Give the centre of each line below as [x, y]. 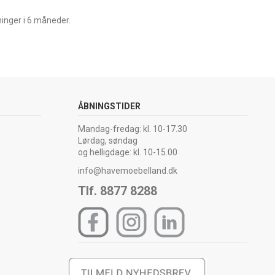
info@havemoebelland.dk [128, 170]
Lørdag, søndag [108, 140]
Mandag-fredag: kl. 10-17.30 [133, 129]
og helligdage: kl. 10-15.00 [128, 152]
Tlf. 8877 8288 [118, 191]
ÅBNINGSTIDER [109, 107]
